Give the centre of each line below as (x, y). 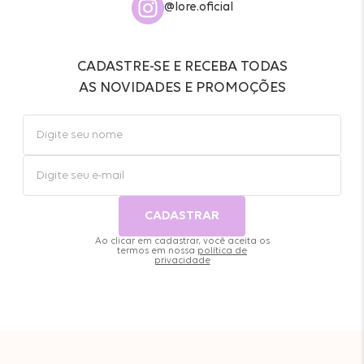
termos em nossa (157, 251)
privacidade (182, 261)
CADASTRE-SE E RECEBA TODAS (182, 67)
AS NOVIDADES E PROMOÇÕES (182, 89)
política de (222, 251)
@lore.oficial (198, 8)
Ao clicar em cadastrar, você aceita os (182, 242)
